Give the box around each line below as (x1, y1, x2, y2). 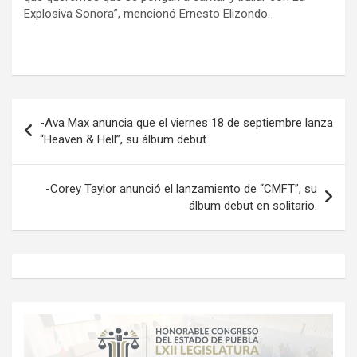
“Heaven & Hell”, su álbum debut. (40, 132, 209, 147)
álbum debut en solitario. (189, 198, 317, 214)
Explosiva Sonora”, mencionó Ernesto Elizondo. (24, 6, 270, 22)
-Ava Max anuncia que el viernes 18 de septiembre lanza (40, 116, 333, 131)
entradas (11, 150, 92, 174)
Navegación (11, 99, 117, 123)
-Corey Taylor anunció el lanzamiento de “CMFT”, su (45, 182, 317, 197)
